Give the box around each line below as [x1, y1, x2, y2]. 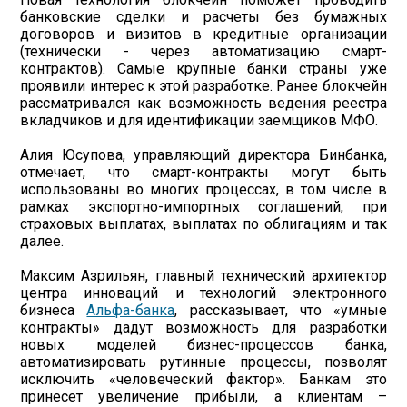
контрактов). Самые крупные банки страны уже [20, 60, 387, 77]
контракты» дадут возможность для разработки [20, 319, 387, 336]
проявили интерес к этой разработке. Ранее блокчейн [20, 77, 387, 94]
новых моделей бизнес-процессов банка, [20, 336, 387, 353]
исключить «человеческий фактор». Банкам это [20, 371, 387, 388]
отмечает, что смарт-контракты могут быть [20, 164, 387, 181]
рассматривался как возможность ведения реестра [20, 94, 387, 112]
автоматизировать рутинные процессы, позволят [20, 353, 387, 371]
